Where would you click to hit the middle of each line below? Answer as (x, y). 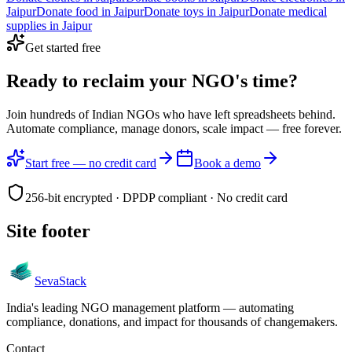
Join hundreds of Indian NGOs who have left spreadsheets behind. (171, 114)
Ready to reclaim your (97, 81)
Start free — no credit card (91, 163)
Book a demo (227, 163)
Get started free (63, 47)
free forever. (312, 128)
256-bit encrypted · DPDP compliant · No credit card (156, 197)
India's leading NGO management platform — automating (150, 308)
